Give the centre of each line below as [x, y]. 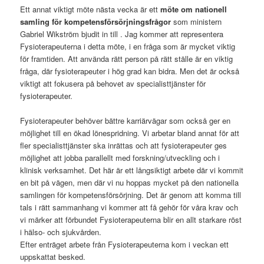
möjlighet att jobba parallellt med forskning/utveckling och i [120, 157]
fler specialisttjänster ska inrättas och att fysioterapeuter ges [124, 145]
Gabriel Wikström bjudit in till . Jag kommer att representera [122, 34]
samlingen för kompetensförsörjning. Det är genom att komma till [131, 194]
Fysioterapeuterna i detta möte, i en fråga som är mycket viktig [128, 46]
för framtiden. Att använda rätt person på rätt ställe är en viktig [127, 58]
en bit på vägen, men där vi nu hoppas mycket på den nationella [130, 182]
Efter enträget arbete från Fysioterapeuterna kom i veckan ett [125, 244]
